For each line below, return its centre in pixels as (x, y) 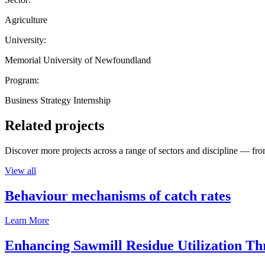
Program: (22, 80)
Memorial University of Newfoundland (78, 60)
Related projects (54, 125)
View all (20, 170)
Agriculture (26, 20)
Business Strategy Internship (58, 100)
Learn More (27, 221)
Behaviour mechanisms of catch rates (118, 195)
